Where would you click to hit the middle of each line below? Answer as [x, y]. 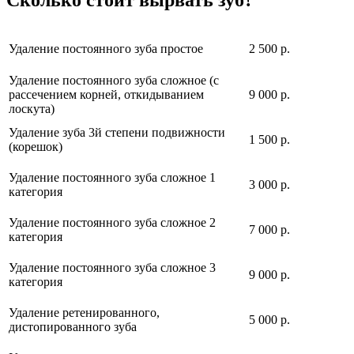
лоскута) [32, 109]
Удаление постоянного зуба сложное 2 [112, 223]
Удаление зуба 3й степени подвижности [117, 133]
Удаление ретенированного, [84, 313]
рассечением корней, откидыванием [106, 95]
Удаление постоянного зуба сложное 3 [112, 268]
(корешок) [36, 147]
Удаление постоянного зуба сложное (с [114, 81]
